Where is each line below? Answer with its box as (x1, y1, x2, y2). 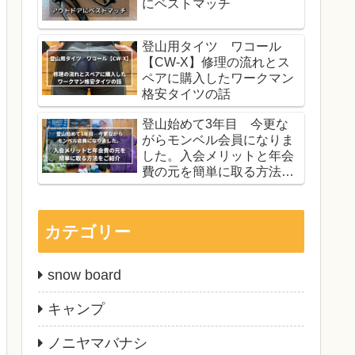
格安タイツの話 (142, 87, 231, 101)
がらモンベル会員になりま (142, 133, 294, 147)
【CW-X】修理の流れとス (142, 55, 290, 70)
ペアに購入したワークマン (142, 71, 294, 86)
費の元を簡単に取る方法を (142, 165, 294, 179)
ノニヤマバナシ (48, 334, 147, 351)
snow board (48, 266, 121, 283)
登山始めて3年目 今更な (142, 117, 288, 132)
